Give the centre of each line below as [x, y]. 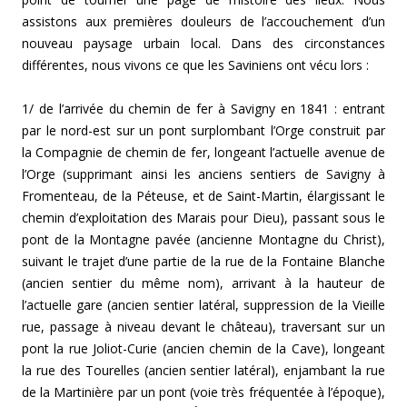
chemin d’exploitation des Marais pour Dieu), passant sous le [203, 218]
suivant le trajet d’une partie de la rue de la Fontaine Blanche [203, 262]
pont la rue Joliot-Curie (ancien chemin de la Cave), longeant [203, 349]
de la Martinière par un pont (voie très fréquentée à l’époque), [203, 392]
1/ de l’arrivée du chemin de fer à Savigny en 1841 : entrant [203, 109]
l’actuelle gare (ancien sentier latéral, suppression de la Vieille [203, 305]
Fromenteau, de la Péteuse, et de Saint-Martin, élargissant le [203, 196]
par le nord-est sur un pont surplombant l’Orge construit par [203, 131]
